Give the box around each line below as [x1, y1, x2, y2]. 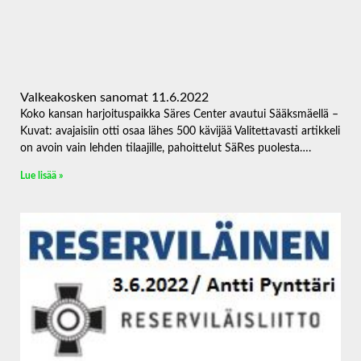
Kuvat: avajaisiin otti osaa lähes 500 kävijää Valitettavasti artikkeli [20, 126, 340, 138]
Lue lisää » [20, 171, 63, 181]
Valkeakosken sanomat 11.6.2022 [20, 91, 209, 105]
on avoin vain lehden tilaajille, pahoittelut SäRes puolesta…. [20, 143, 311, 155]
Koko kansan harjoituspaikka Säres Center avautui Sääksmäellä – [20, 109, 338, 121]
